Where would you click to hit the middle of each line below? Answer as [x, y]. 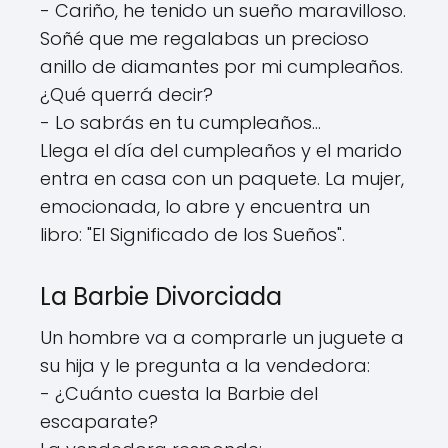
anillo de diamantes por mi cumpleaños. [221, 66]
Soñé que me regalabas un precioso [204, 38]
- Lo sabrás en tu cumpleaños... [180, 122]
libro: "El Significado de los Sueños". [192, 234]
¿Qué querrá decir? [126, 94]
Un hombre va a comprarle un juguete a [222, 337]
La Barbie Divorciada [161, 296]
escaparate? [99, 421]
